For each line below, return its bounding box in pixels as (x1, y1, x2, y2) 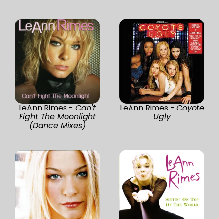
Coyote (176, 102, 204, 113)
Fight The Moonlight (19, 110, 96, 122)
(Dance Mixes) (29, 119, 86, 131)
